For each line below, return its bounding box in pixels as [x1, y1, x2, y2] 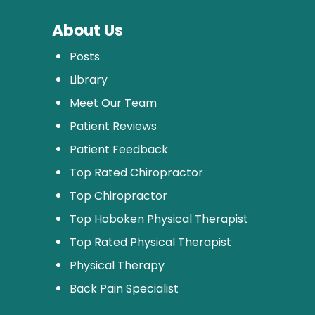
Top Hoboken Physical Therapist [69, 210, 248, 227]
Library [69, 71, 108, 88]
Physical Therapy [69, 257, 165, 274]
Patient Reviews [69, 117, 157, 134]
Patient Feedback [69, 141, 168, 157]
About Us [51, 19, 123, 41]
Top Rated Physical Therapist [69, 233, 231, 250]
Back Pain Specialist [69, 280, 179, 297]
